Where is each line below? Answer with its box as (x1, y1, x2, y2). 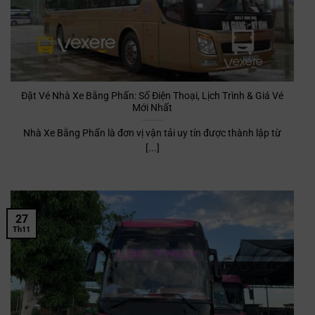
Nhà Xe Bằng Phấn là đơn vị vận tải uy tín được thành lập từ (23, 127, 281, 139)
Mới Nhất (132, 101, 172, 113)
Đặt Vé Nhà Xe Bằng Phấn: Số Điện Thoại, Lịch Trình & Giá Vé (21, 89, 283, 101)
